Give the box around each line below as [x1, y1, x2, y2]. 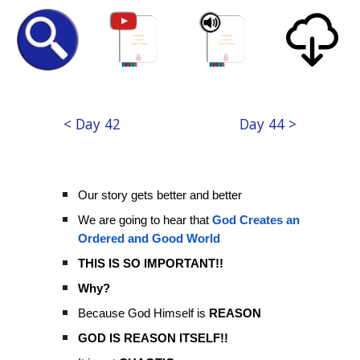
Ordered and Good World [78, 232, 221, 245]
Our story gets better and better [78, 189, 243, 202]
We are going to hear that [78, 214, 213, 227]
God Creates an [212, 214, 301, 227]
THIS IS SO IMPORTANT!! [78, 257, 224, 270]
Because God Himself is [78, 307, 210, 320]
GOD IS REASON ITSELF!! [78, 332, 229, 345]
